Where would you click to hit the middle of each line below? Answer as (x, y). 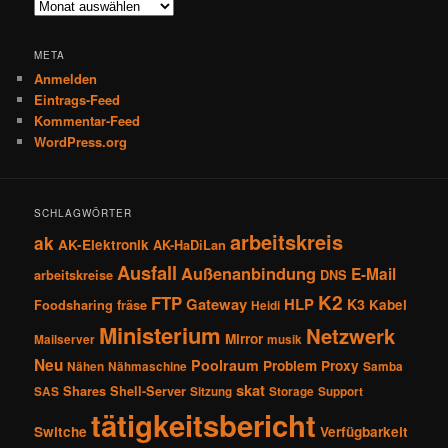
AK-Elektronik (104, 245)
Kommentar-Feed (87, 120)
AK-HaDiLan (190, 245)
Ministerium (160, 335)
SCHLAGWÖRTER (83, 213)
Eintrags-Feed (77, 99)
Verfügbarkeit (364, 432)
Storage (292, 392)
